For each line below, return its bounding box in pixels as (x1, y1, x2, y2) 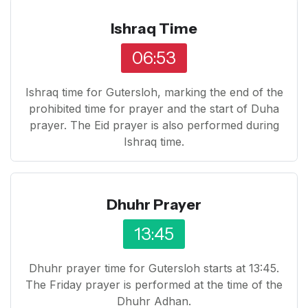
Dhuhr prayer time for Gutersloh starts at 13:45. (29, 261, 279, 275)
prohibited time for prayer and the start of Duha (29, 101, 279, 115)
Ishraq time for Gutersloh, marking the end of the (25, 85, 283, 99)
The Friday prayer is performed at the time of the (25, 277, 283, 291)
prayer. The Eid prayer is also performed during (29, 118, 279, 132)
